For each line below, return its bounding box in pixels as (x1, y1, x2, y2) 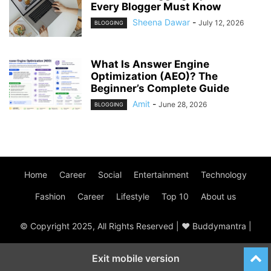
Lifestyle (116, 191, 149, 202)
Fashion (35, 191, 65, 202)
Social (98, 169, 122, 180)
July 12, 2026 (198, 18, 244, 28)
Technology (201, 169, 247, 180)
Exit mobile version (91, 252, 180, 265)
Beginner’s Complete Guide (91, 82, 229, 95)
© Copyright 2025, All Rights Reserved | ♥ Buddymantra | (19, 221, 252, 232)
